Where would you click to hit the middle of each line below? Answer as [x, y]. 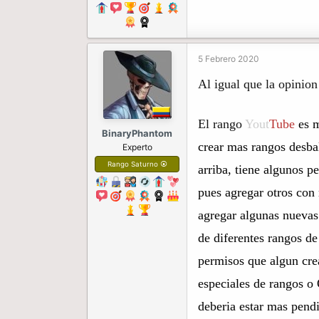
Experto [137, 147]
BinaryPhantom [137, 134]
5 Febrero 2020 [229, 59]
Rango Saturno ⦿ [137, 164]
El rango [221, 124]
